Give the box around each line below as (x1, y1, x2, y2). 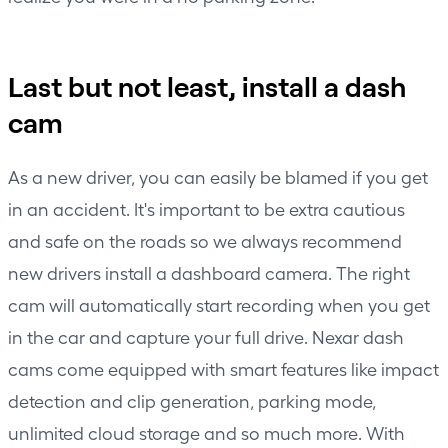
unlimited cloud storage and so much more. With (8, 421, 405, 443)
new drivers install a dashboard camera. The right (8, 261, 410, 283)
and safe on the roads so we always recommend (8, 229, 402, 251)
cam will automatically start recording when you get (8, 293, 430, 315)
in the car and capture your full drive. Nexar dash (8, 325, 404, 347)
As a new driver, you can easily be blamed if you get (8, 165, 428, 187)
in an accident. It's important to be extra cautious (8, 197, 405, 219)
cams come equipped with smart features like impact (8, 357, 439, 379)
